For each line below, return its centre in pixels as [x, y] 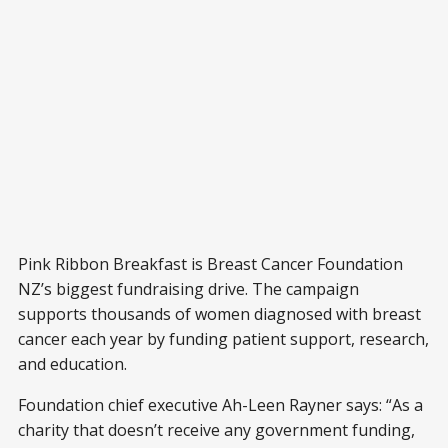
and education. [72, 364]
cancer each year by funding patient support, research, [223, 339]
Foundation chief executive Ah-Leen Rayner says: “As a [220, 405]
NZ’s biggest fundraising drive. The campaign [188, 289]
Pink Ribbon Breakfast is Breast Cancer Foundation [210, 264]
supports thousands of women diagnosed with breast [219, 314]
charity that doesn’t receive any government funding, [216, 430]
